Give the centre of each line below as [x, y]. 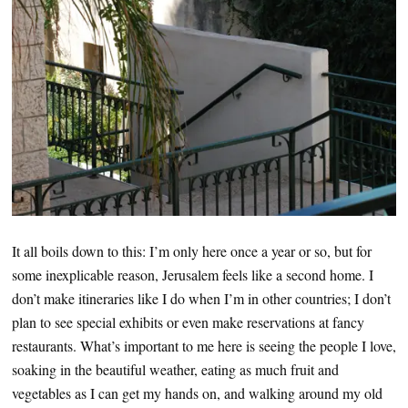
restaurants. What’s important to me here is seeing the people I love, [204, 346]
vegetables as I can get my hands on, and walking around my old [197, 393]
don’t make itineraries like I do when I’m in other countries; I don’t [201, 299]
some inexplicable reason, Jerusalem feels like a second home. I [193, 275]
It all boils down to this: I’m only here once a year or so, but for [192, 251]
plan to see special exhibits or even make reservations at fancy [188, 322]
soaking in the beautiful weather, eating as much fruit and [175, 370]
